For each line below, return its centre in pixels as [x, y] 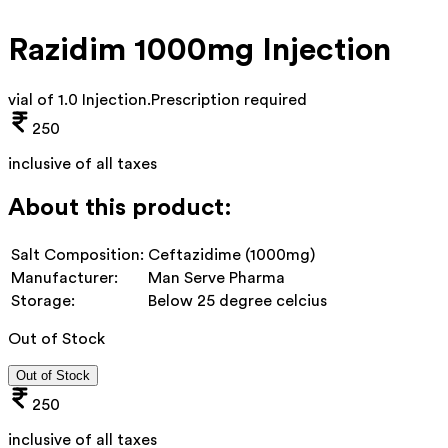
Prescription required [229, 99]
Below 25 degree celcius [237, 300]
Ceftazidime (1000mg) [231, 254]
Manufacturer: [64, 277]
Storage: [43, 300]
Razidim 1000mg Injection [199, 50]
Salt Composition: [77, 254]
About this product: [120, 207]
